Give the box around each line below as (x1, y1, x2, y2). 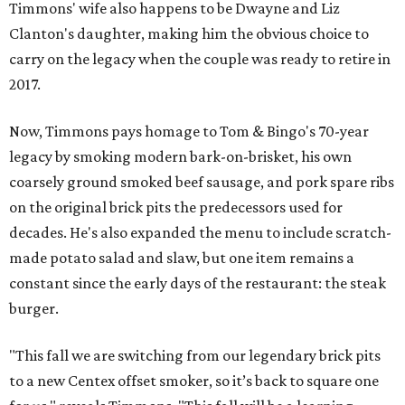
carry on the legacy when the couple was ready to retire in (9, 50, 391, 69)
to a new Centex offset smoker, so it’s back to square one (9, 372, 379, 391)
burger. (9, 299, 59, 318)
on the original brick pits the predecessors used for (9, 198, 343, 217)
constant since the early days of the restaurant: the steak (9, 274, 386, 293)
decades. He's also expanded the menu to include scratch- (9, 223, 391, 242)
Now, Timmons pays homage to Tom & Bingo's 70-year (9, 122, 369, 141)
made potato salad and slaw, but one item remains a (9, 249, 354, 268)
